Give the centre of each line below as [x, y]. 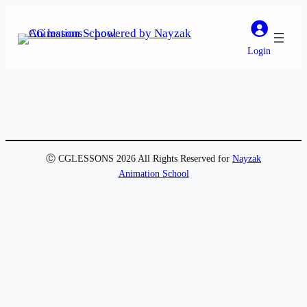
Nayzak [247, 159]
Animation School [153, 174]
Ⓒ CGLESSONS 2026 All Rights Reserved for [139, 159]
